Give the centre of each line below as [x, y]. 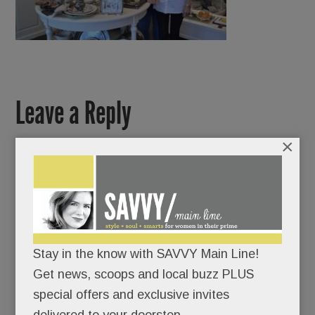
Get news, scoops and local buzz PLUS [144, 275]
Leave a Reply [74, 113]
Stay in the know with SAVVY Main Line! [146, 254]
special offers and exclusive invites [131, 295]
